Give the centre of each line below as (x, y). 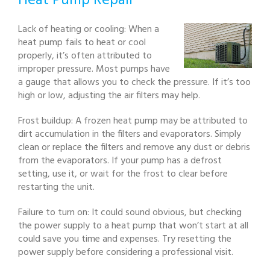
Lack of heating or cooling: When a (89, 29)
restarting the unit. (56, 187)
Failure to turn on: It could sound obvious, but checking (130, 212)
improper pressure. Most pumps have (94, 69)
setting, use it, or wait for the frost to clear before (123, 174)
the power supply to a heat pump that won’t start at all (133, 226)
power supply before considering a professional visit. (126, 252)
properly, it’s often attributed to (85, 56)
